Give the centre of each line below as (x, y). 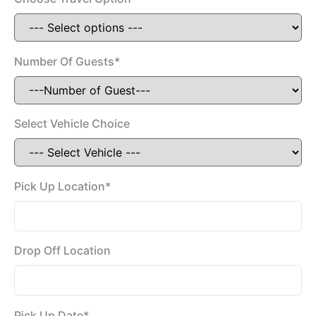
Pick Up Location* (62, 186)
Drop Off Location (62, 251)
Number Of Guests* (67, 61)
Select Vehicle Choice (72, 124)
